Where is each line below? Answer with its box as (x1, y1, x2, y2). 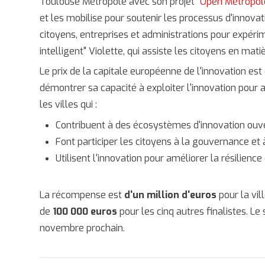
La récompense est (40, 189, 125, 202)
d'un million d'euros (124, 189, 217, 202)
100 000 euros (50, 205, 118, 218)
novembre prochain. (40, 222, 125, 235)
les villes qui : (40, 98, 98, 111)
